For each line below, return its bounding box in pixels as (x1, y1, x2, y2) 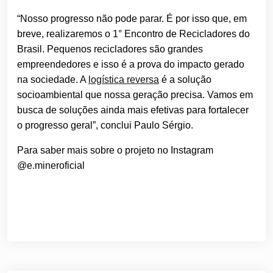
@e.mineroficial (17, 160, 85, 171)
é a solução (159, 74, 211, 85)
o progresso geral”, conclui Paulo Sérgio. (17, 120, 193, 131)
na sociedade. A (17, 74, 88, 85)
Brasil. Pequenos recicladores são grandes (17, 44, 203, 55)
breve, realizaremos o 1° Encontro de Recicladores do (17, 29, 250, 40)
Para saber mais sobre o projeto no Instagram (17, 145, 213, 156)
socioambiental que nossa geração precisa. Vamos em (17, 90, 253, 101)
